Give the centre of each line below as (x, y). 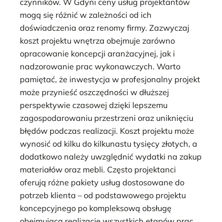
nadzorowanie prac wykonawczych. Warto (100, 67)
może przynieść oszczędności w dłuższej (94, 92)
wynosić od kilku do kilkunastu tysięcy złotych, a (109, 144)
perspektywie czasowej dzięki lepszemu (94, 105)
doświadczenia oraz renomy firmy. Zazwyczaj (105, 28)
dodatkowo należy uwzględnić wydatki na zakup (111, 157)
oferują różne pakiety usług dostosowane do (102, 183)
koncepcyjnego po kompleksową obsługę (96, 208)
